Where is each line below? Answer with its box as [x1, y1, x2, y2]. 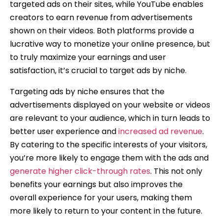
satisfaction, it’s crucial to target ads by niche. [10, 64, 187, 76]
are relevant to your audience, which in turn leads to [10, 112, 210, 124]
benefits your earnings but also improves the [10, 178, 183, 190]
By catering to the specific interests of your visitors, [10, 138, 207, 150]
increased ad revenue [118, 125, 202, 137]
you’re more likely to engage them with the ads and [10, 152, 209, 164]
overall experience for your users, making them [10, 192, 192, 203]
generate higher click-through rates [10, 165, 150, 177]
